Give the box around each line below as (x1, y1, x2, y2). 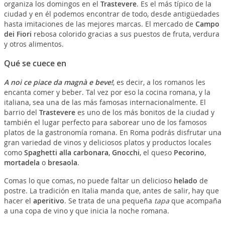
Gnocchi (111, 147, 140, 157)
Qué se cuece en (4, 57, 66, 69)
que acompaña (169, 195, 221, 205)
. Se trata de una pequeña (64, 195, 154, 205)
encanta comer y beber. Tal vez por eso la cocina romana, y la (4, 87, 210, 97)
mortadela (4, 157, 40, 167)
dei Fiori (4, 29, 32, 39)
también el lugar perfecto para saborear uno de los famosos (4, 117, 207, 127)
